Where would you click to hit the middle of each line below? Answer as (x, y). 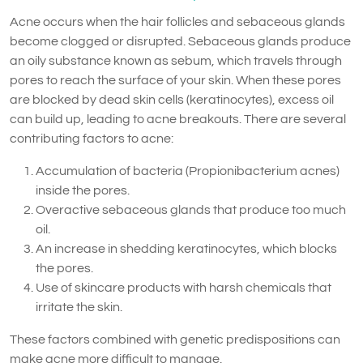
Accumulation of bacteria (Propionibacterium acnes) (188, 171)
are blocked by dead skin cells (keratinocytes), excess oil (172, 99)
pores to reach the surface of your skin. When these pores (175, 80)
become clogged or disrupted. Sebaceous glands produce (180, 41)
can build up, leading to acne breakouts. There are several (178, 119)
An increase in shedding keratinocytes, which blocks (186, 248)
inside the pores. (83, 190)
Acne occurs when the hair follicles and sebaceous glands (177, 21)
